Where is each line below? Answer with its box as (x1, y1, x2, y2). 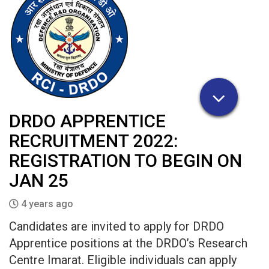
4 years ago (19, 198, 73, 210)
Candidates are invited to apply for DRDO (9, 219, 224, 234)
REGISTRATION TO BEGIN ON (9, 150, 242, 171)
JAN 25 (9, 170, 68, 191)
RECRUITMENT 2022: (9, 130, 178, 151)
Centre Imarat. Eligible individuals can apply (9, 253, 237, 267)
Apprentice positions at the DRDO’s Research (9, 236, 247, 250)
